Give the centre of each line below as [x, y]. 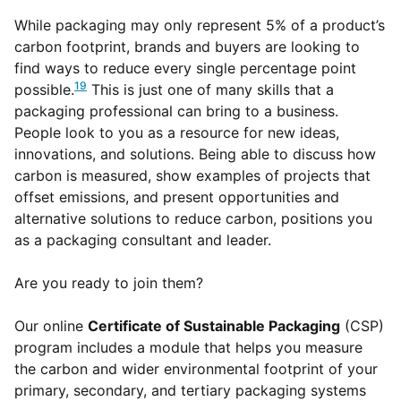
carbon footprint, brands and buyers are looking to [187, 47]
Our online [51, 326]
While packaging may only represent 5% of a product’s [200, 26]
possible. [44, 90]
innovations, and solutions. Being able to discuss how [195, 154]
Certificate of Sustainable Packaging [214, 326]
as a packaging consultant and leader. [143, 240]
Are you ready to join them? [109, 283]
